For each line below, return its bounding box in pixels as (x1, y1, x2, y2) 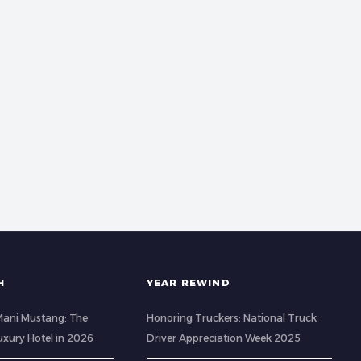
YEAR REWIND (146, 277, 230, 288)
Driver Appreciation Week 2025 (146, 332, 301, 344)
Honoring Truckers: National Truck (146, 312, 317, 324)
